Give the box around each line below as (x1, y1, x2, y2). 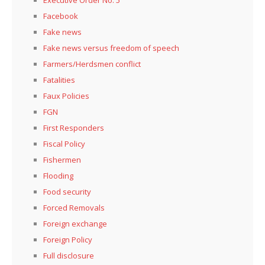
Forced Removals (43, 202, 105, 213)
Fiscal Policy (43, 138, 85, 149)
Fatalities (43, 74, 75, 85)
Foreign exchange (43, 218, 107, 229)
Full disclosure (43, 250, 94, 261)
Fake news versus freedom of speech (43, 42, 179, 53)
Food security (43, 186, 91, 197)
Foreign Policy (43, 234, 92, 245)
